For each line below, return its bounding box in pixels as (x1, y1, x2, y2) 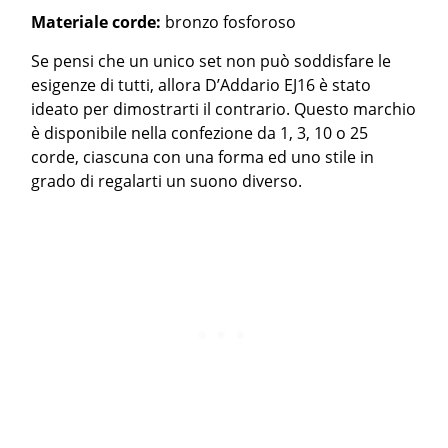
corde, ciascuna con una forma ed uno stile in (31, 145, 375, 168)
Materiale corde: (31, 10, 166, 33)
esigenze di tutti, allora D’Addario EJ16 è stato (31, 73, 372, 96)
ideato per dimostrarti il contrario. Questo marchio (31, 97, 417, 120)
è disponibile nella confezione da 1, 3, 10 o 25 (31, 121, 369, 144)
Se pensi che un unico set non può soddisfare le (31, 49, 392, 72)
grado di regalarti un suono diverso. (31, 169, 303, 192)
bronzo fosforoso (165, 10, 297, 33)
